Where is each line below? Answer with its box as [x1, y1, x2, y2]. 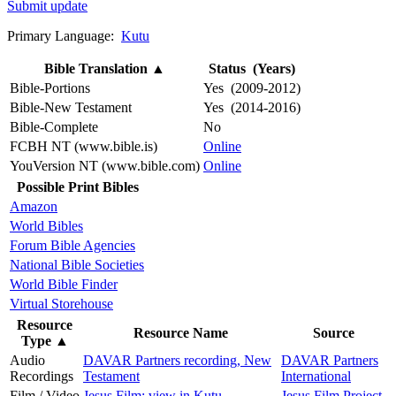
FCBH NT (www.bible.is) [10, 138, 157, 154]
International [281, 368, 351, 384]
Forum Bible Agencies [10, 237, 135, 253]
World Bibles [10, 217, 83, 233]
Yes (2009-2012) [203, 80, 301, 95]
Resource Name [133, 324, 228, 340]
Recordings [10, 368, 73, 384]
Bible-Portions [10, 80, 90, 95]
